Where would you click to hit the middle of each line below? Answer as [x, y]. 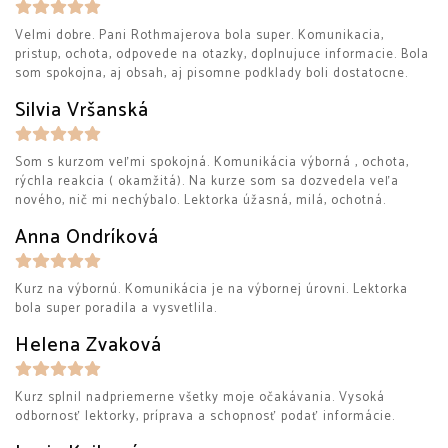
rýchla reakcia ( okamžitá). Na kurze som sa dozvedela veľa [207, 181]
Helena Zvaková [88, 345]
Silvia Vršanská [82, 110]
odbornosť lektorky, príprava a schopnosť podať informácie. [205, 416]
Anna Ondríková [87, 237]
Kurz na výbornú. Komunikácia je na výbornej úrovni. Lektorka [211, 289]
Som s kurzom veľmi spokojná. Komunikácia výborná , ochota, [212, 162]
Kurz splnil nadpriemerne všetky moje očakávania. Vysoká [200, 397]
